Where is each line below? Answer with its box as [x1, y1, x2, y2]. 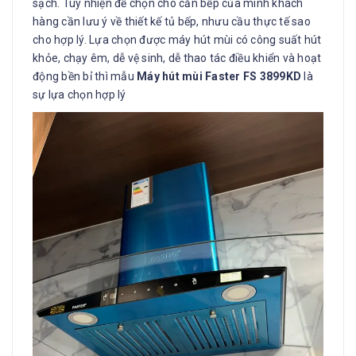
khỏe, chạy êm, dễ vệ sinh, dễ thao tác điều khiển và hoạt [33, 51, 322, 64]
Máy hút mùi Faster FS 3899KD [137, 69, 304, 83]
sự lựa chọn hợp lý [33, 87, 126, 101]
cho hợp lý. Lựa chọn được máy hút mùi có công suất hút [33, 33, 322, 46]
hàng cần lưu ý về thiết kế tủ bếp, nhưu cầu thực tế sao [33, 14, 311, 28]
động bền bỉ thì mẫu [33, 69, 137, 83]
